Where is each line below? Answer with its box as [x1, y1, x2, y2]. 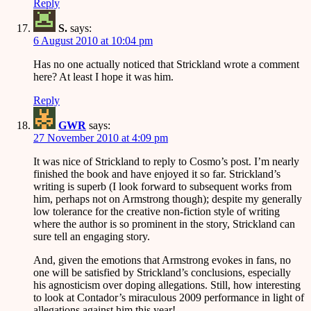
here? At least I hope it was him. [33, 70, 174, 83]
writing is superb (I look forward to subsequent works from [33, 180, 292, 192]
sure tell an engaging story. [33, 230, 150, 242]
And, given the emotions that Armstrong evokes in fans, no [33, 253, 291, 266]
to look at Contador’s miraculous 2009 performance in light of [33, 291, 304, 303]
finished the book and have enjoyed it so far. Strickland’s [33, 167, 280, 180]
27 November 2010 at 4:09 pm [33, 131, 168, 144]
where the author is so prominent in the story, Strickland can [33, 217, 295, 230]
